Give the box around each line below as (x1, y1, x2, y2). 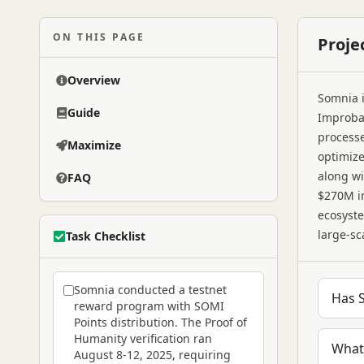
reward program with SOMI (74, 298, 224, 314)
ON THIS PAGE (53, 30, 145, 44)
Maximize (67, 137, 121, 153)
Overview (67, 72, 120, 88)
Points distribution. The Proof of (74, 314, 247, 330)
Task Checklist (66, 228, 145, 244)
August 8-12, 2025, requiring (74, 347, 231, 362)
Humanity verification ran (74, 331, 212, 346)
